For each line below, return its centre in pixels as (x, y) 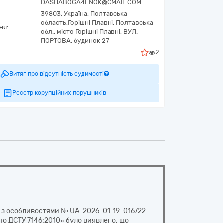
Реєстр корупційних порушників (59, 93)
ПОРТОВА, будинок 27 (75, 41)
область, (54, 23)
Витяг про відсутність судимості (56, 74)
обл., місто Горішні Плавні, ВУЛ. (89, 32)
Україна (75, 14)
